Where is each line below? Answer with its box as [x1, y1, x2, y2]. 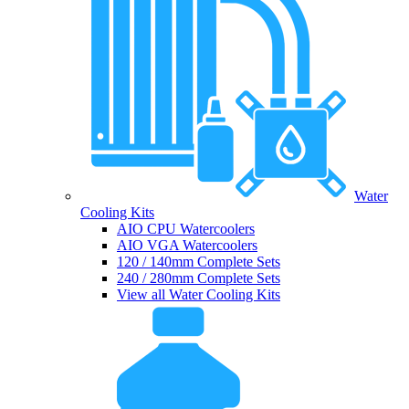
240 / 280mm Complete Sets [117, 270, 280, 287]
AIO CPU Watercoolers [117, 221, 255, 237]
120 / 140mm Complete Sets [117, 254, 280, 270]
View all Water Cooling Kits [117, 287, 280, 303]
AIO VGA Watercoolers [117, 237, 257, 254]
